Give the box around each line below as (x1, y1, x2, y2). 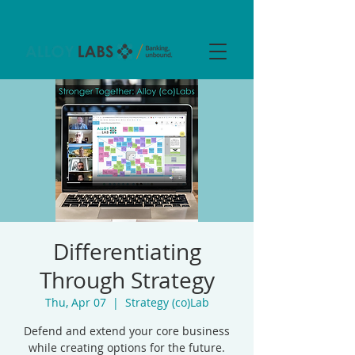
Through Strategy (39, 265, 215, 295)
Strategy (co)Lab (124, 295, 209, 310)
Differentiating (52, 237, 201, 266)
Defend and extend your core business (24, 323, 230, 338)
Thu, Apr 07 (44, 295, 106, 310)
